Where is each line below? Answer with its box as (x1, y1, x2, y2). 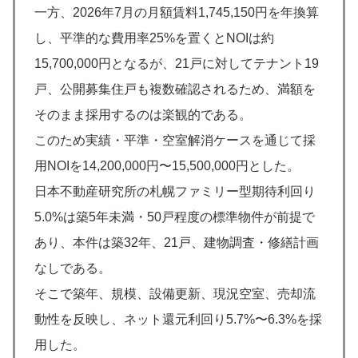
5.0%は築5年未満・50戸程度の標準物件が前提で (34, 210, 315, 225)
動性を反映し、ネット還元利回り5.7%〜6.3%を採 (34, 312, 322, 327)
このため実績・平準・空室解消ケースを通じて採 (34, 133, 316, 148)
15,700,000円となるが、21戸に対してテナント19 (34, 57, 319, 71)
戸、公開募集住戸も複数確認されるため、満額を (34, 82, 316, 97)
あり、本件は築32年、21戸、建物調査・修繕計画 (34, 236, 319, 250)
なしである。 (34, 261, 111, 276)
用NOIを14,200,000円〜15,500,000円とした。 (34, 159, 300, 173)
